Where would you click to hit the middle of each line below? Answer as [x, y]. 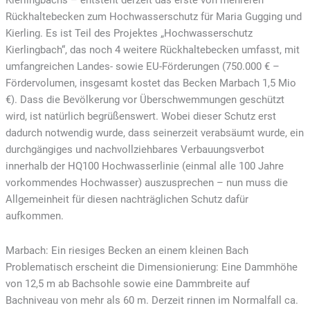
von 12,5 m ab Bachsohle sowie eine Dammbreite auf [127, 283]
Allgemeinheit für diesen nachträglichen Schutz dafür [127, 200]
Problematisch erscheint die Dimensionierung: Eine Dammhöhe [151, 267]
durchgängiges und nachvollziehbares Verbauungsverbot [135, 150]
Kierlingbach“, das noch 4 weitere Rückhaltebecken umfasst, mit [152, 50]
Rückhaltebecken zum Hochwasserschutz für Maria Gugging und [153, 17]
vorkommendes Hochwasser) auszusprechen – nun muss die [146, 183]
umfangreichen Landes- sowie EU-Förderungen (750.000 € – [142, 67]
